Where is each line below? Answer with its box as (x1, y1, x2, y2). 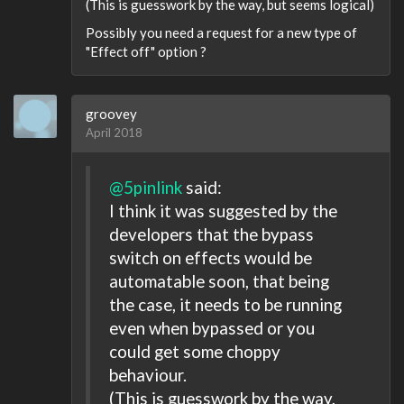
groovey (86, 106, 137, 122)
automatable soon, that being (109, 270, 329, 291)
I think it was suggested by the (109, 199, 337, 221)
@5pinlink (109, 176, 182, 197)
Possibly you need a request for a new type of (86, 24, 357, 41)
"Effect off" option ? (86, 43, 207, 60)
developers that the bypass (109, 223, 314, 244)
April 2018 (86, 125, 142, 140)
